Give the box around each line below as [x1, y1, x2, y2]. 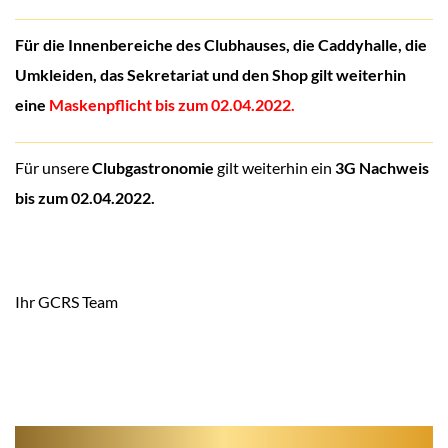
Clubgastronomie [92, 158, 214, 177]
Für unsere [15, 158, 92, 177]
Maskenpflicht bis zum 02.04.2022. [49, 95, 295, 114]
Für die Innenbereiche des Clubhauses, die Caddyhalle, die [15, 35, 427, 54]
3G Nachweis [335, 158, 429, 177]
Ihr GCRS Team [15, 292, 118, 311]
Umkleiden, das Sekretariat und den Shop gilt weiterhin [15, 65, 406, 84]
